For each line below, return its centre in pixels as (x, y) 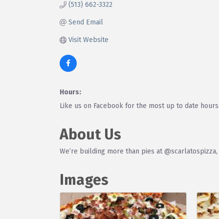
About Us (90, 134)
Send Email (86, 22)
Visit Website (88, 40)
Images (84, 180)
